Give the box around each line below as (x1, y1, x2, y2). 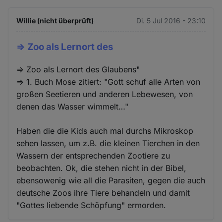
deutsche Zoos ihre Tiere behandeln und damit (16, 187, 190, 198)
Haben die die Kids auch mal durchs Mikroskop (16, 125, 194, 136)
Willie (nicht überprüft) (16, 16, 94, 25)
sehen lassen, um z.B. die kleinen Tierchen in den (16, 138, 200, 148)
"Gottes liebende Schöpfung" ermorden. (16, 200, 166, 210)
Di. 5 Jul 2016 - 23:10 (136, 16, 206, 25)
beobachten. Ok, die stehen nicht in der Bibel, (16, 163, 187, 173)
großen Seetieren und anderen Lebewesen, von (16, 89, 193, 99)
